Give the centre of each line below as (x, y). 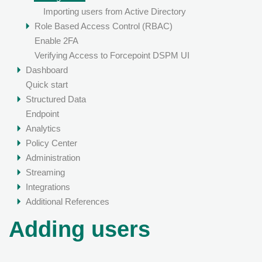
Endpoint (42, 114)
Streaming (45, 173)
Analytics (43, 129)
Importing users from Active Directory (114, 12)
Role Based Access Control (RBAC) (103, 26)
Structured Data (56, 99)
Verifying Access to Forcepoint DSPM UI (112, 56)
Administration (53, 158)
